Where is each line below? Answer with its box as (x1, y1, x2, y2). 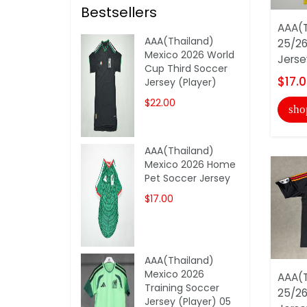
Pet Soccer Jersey (145, 171, 231, 185)
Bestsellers (81, 2, 157, 22)
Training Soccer (145, 280, 220, 295)
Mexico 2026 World (145, 47, 235, 62)
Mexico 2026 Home (145, 157, 236, 171)
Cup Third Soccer (145, 61, 228, 75)
